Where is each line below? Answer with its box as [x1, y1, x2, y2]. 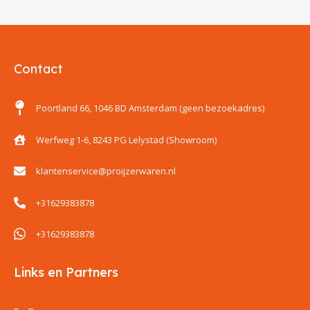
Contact [14, 61, 64, 77]
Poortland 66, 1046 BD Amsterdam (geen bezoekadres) [36, 102, 265, 114]
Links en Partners [14, 264, 119, 280]
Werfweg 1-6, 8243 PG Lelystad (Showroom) [36, 133, 217, 146]
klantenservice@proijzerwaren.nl [36, 165, 176, 177]
